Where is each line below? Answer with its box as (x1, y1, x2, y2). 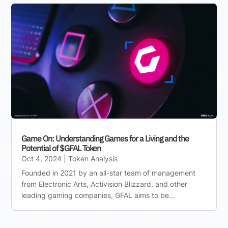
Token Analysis (68, 154, 118, 163)
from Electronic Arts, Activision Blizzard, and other (21, 180, 188, 189)
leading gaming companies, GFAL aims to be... (21, 191, 176, 200)
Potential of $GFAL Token (21, 143, 101, 154)
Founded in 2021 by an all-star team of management (21, 168, 196, 178)
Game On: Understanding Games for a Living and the (21, 133, 189, 144)
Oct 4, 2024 (21, 154, 62, 163)
